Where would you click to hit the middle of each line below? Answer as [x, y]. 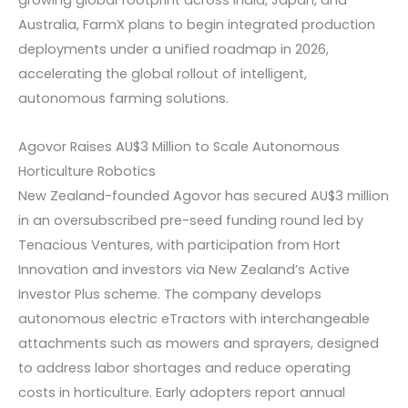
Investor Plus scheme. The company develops [170, 294]
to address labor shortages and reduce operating [184, 367]
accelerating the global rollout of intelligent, [163, 74]
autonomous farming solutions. [123, 99]
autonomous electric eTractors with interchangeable [194, 318]
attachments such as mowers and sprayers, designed [199, 343]
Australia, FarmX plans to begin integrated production [197, 25]
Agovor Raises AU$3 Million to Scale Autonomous [179, 146]
